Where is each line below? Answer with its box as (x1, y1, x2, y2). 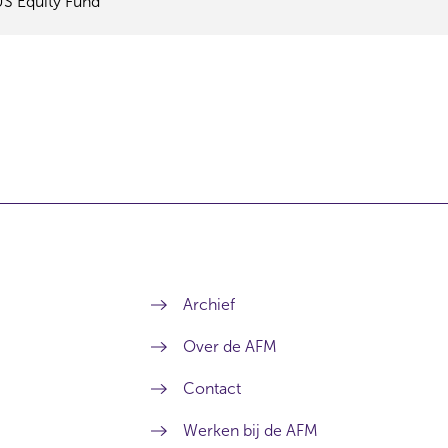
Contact (182, 379, 241, 398)
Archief (182, 295, 235, 314)
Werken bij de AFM (182, 421, 318, 440)
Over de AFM (182, 337, 277, 356)
